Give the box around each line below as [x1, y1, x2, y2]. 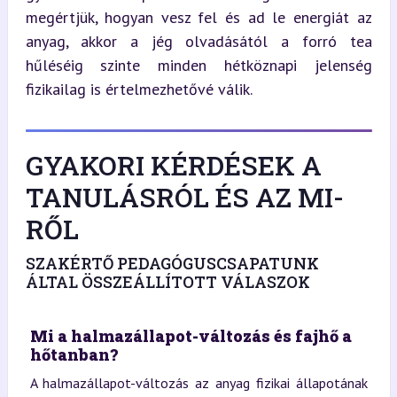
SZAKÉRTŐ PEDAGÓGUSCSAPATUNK [25, 252, 319, 274]
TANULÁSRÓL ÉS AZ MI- [25, 179, 344, 214]
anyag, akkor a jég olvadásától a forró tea [25, 30, 372, 51]
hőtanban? [29, 343, 118, 365]
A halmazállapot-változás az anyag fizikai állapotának [29, 373, 368, 392]
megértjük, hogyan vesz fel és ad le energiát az [25, 6, 372, 27]
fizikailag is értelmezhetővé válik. [25, 78, 253, 99]
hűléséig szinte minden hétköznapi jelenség [25, 54, 372, 75]
